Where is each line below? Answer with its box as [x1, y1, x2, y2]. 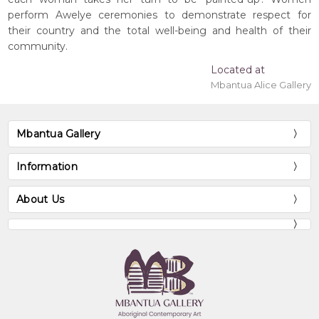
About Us [16, 193, 65, 206]
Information [16, 160, 78, 174]
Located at [210, 63, 265, 77]
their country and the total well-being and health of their [8, 24, 311, 38]
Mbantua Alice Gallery [210, 79, 311, 91]
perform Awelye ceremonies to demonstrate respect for [8, 9, 311, 22]
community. [8, 40, 68, 53]
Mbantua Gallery [16, 127, 100, 141]
